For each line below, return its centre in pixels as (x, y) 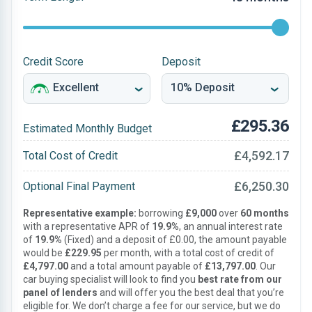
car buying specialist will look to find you (110, 279)
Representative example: (80, 213)
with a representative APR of (87, 226)
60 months (265, 213)
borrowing (161, 213)
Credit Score (53, 62)
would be (44, 253)
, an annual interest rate (231, 226)
